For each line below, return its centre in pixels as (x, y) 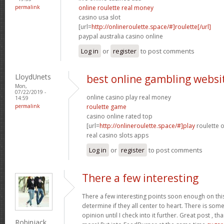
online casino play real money (129, 97)
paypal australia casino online (121, 36)
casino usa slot (99, 17)
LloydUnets (33, 76)
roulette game (106, 106)
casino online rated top (119, 116)
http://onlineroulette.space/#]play (147, 125)
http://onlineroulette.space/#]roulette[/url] (151, 26)
